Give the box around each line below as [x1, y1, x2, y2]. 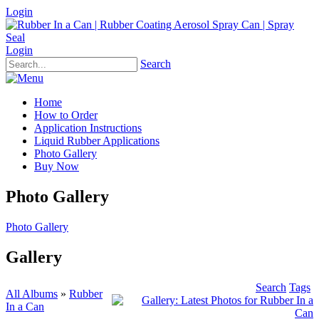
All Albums [6, 287, 58, 300]
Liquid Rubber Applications [34, 135, 159, 147]
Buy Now [34, 160, 79, 172]
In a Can [6, 300, 44, 313]
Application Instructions [34, 122, 142, 134]
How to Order [34, 109, 98, 121]
